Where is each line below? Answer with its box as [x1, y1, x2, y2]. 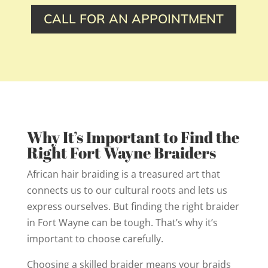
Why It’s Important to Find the [26, 126, 239, 148]
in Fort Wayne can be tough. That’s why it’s [26, 215, 218, 229]
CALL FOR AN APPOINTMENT [44, 11, 224, 27]
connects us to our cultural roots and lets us [26, 183, 227, 197]
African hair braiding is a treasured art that [26, 167, 220, 181]
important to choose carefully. [26, 232, 163, 245]
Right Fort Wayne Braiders [26, 141, 216, 163]
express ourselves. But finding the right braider [26, 199, 239, 213]
